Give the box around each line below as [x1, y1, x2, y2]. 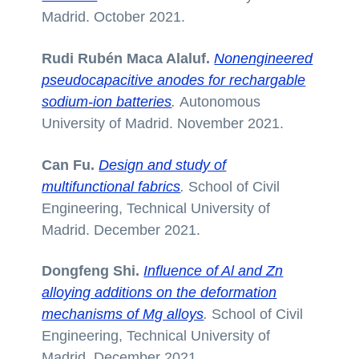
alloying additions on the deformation [42, 284, 277, 301]
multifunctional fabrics [42, 178, 181, 195]
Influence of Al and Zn [143, 263, 284, 280]
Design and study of [99, 156, 227, 173]
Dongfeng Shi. [42, 263, 144, 280]
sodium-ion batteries [42, 93, 172, 110]
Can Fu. [42, 156, 99, 173]
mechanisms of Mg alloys [42, 306, 204, 323]
